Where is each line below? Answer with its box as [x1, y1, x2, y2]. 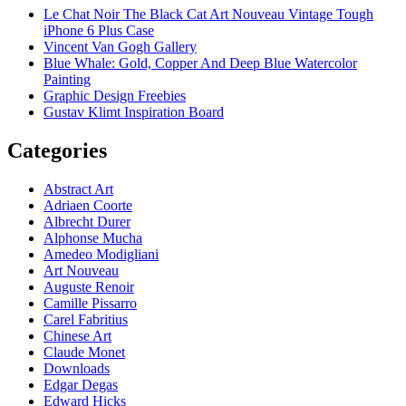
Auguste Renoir [43, 278, 134, 295]
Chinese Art [43, 327, 111, 343]
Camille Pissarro [43, 295, 137, 311]
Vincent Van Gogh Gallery [43, 38, 197, 54]
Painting [43, 71, 91, 87]
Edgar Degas [43, 376, 118, 392]
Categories [7, 138, 107, 162]
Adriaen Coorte [43, 197, 132, 213]
